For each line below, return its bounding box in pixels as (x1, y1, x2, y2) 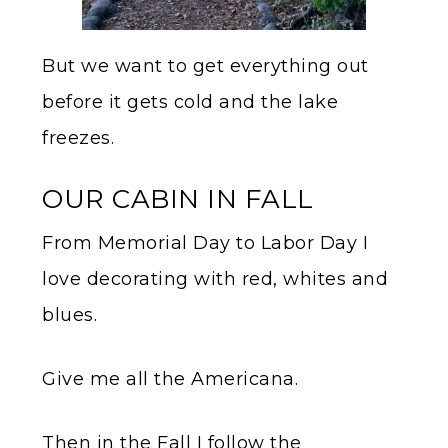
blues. (42, 304, 97, 327)
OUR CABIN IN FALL (42, 183, 314, 216)
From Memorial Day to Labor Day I (42, 232, 368, 255)
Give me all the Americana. (42, 368, 298, 391)
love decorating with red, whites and (42, 268, 388, 291)
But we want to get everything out (42, 55, 369, 78)
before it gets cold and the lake (42, 91, 338, 114)
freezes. (42, 127, 114, 150)
